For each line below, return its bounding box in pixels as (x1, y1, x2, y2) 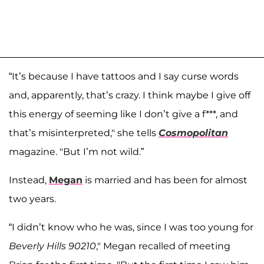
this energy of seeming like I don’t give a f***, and (9, 108, 238, 120)
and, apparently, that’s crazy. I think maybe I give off (9, 89, 250, 101)
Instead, (9, 174, 49, 186)
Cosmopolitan (159, 127, 228, 138)
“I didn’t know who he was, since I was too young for (9, 221, 253, 233)
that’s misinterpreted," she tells (9, 127, 159, 138)
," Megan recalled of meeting (96, 240, 230, 252)
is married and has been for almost (82, 174, 247, 186)
